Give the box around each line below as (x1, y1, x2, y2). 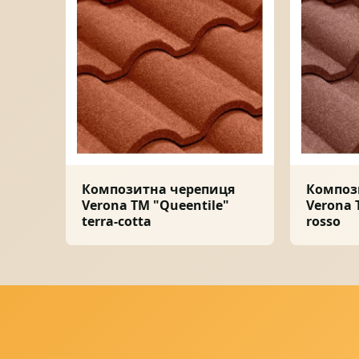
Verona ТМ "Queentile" (82, 196, 229, 214)
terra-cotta (82, 212, 151, 230)
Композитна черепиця (82, 179, 235, 198)
